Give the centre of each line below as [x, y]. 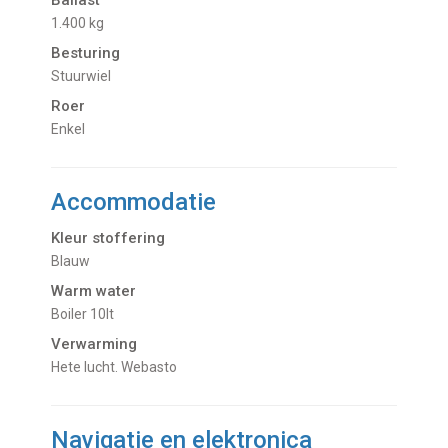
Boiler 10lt [87, 314]
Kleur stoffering [108, 238]
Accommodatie [134, 202]
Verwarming [94, 344]
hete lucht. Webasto [119, 367]
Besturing [86, 53]
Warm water [94, 291]
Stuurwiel [86, 76]
